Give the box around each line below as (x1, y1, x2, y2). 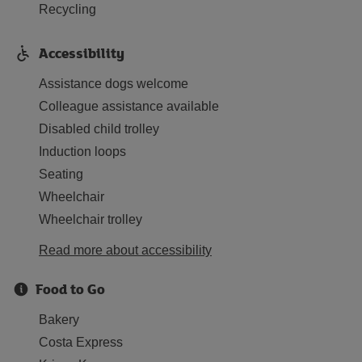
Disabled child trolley (39, 122, 159, 136)
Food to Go (36, 279, 105, 299)
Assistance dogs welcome (39, 77, 188, 90)
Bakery (39, 313, 79, 326)
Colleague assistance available (39, 99, 219, 113)
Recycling (39, 2, 96, 16)
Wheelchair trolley (39, 213, 142, 226)
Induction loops (39, 145, 126, 158)
